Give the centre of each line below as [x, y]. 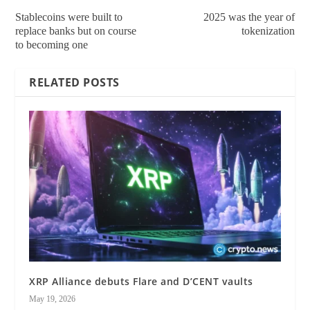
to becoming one [52, 45]
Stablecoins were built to [69, 17]
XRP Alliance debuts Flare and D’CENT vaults [141, 281]
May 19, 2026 [53, 299]
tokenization [268, 31]
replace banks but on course [76, 31]
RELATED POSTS [74, 83]
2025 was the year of [249, 17]
